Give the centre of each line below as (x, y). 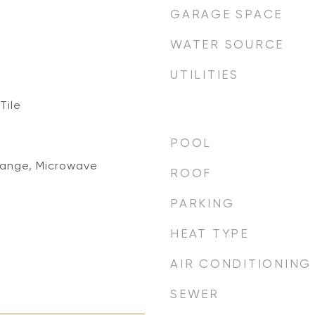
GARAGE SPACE (226, 14)
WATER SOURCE (227, 44)
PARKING (202, 203)
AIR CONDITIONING (241, 264)
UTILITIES (205, 75)
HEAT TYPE (210, 233)
